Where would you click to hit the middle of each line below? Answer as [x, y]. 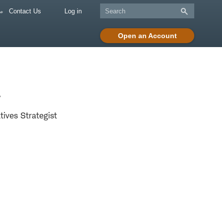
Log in [73, 11]
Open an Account [147, 36]
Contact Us [24, 11]
